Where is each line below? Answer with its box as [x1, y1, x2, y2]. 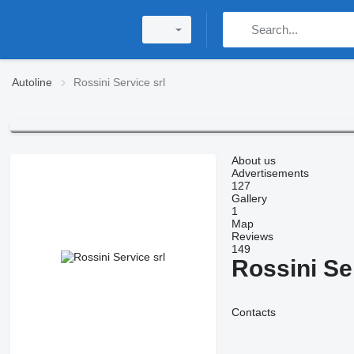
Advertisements [231, 167, 309, 180]
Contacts [231, 306, 276, 319]
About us [231, 154, 276, 168]
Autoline [12, 76, 52, 88]
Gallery [231, 192, 267, 205]
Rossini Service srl [73, 76, 165, 88]
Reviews [231, 230, 273, 243]
